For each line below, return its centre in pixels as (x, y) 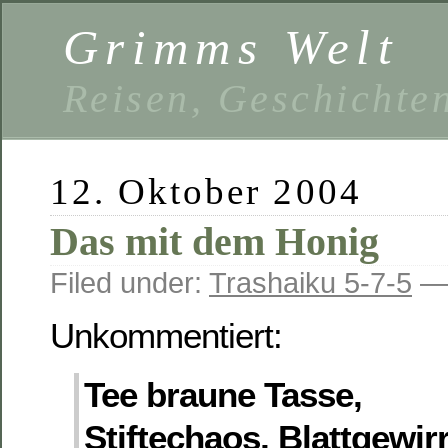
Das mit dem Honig (214, 241)
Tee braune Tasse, (223, 395)
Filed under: (129, 282)
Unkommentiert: (166, 336)
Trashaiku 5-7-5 (310, 282)
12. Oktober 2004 (206, 191)
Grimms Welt (231, 47)
